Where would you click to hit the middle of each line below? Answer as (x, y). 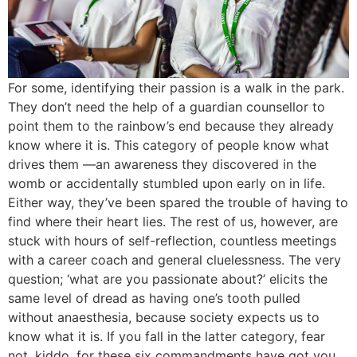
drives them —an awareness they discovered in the (162, 165)
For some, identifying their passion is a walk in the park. (176, 88)
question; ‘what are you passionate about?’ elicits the (168, 279)
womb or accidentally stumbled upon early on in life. (167, 184)
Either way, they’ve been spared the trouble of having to (178, 203)
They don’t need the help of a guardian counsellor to (167, 107)
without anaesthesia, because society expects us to (164, 318)
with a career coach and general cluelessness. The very (175, 260)
